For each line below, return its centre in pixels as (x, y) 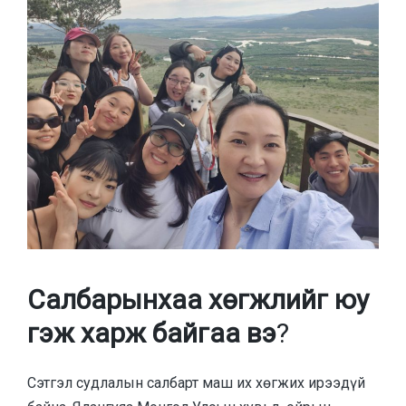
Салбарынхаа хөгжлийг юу (198, 300)
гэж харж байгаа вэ (152, 333)
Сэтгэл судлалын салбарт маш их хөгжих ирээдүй (196, 382)
